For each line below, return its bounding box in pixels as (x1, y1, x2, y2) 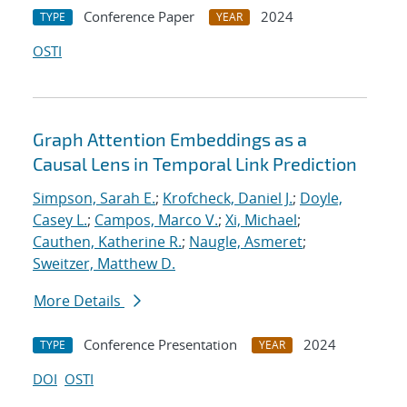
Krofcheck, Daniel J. (163, 188, 293, 209)
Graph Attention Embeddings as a (33, 128, 307, 151)
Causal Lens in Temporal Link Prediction (33, 153, 357, 175)
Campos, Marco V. (94, 210, 218, 231)
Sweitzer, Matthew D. (33, 253, 175, 274)
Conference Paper (84, 7, 194, 26)
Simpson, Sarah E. (33, 188, 155, 209)
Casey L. (33, 210, 87, 231)
